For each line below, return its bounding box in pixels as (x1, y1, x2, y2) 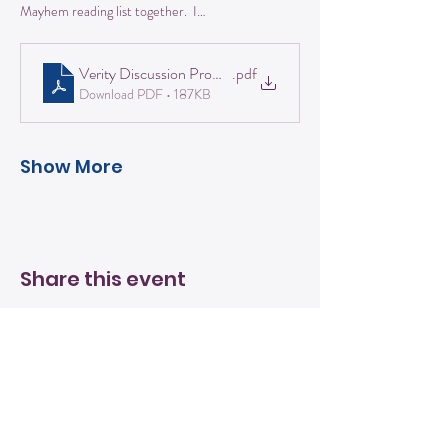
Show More (20, 153, 123, 179)
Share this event (20, 264, 186, 293)
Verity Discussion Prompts (79, 62, 243, 86)
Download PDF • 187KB (79, 84, 211, 105)
